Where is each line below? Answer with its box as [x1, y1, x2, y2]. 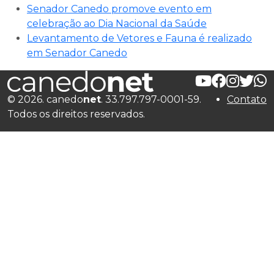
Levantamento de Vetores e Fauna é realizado [27, 32, 252, 44]
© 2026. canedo [7, 94, 83, 105]
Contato [227, 94, 267, 105]
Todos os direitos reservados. [7, 108, 145, 120]
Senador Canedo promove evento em [27, 3, 212, 15]
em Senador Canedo [27, 47, 127, 59]
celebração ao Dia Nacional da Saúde [27, 18, 207, 29]
